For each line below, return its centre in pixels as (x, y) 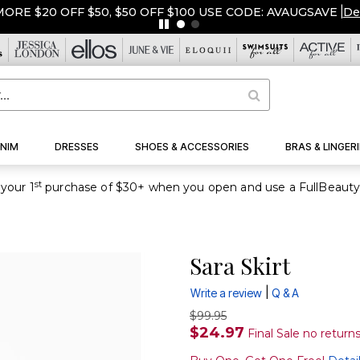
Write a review (226, 293)
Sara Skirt (240, 266)
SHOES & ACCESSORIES (192, 147)
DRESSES (77, 147)
